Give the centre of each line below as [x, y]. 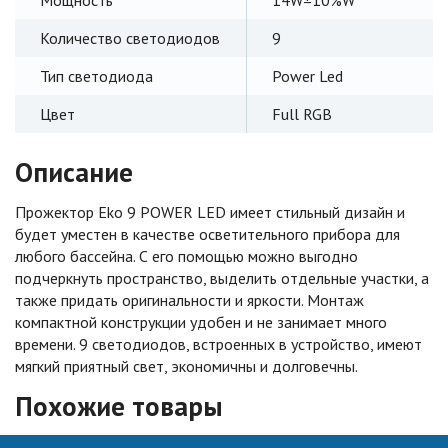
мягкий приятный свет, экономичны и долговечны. [186, 365]
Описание [74, 171]
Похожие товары [119, 405]
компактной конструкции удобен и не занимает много [201, 321]
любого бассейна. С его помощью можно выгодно [186, 255]
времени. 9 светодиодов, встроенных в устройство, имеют [218, 343]
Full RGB [302, 113]
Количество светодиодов [130, 37]
